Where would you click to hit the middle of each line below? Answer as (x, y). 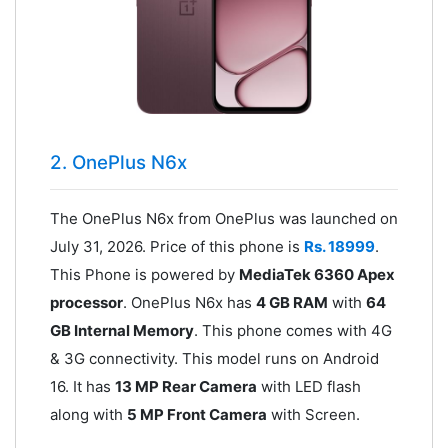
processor (86, 302)
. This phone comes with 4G (292, 330)
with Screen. (313, 414)
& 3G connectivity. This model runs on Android (214, 358)
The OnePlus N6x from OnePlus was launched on (223, 218)
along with (88, 414)
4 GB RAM (291, 302)
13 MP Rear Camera (185, 386)
